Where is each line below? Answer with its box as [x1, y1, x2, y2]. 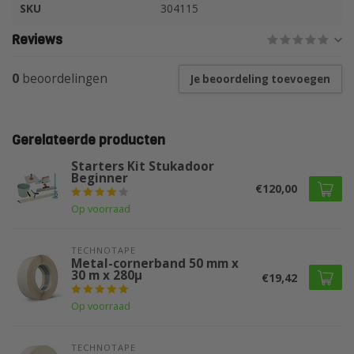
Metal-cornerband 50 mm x [71, 255, 239, 272]
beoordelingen [19, 70, 107, 87]
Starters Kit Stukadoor [71, 158, 214, 175]
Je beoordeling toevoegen [190, 72, 330, 86]
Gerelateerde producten [12, 131, 165, 149]
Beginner [71, 170, 128, 186]
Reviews [12, 31, 62, 49]
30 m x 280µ [71, 267, 142, 284]
